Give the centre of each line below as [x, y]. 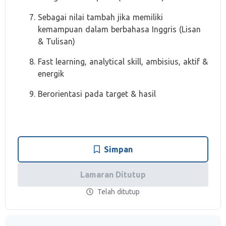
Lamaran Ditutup [113, 175]
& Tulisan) [56, 41]
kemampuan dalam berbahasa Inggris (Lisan [119, 29]
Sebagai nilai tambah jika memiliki [100, 17]
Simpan [118, 149]
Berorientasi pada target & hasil [97, 94]
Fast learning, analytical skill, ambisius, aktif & [123, 62]
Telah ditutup [119, 192]
